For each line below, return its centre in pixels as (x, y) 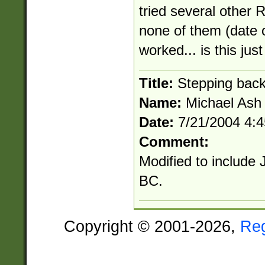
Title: (158, 83)
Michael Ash (223, 103)
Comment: (174, 142)
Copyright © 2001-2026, (152, 226)
